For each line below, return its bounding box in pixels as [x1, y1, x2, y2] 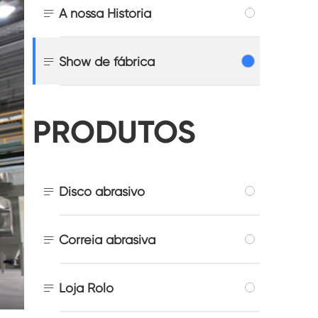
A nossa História [59, 5, 151, 21]
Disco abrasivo [59, 183, 145, 199]
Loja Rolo [59, 280, 114, 295]
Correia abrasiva [59, 231, 155, 247]
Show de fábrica [59, 53, 155, 69]
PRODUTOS [33, 113, 196, 151]
